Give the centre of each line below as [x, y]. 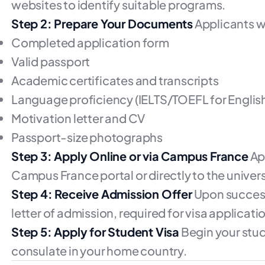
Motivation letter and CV [78, 118]
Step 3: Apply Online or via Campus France [130, 156]
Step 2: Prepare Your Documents [102, 23]
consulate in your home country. [99, 251]
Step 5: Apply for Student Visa [95, 232]
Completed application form [90, 42]
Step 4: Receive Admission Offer [102, 194]
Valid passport [51, 61]
